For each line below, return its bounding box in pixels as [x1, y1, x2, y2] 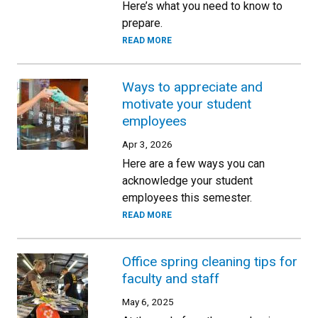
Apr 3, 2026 [122, 138, 172, 150]
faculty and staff [122, 270, 219, 287]
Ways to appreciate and [122, 78, 263, 95]
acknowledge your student [122, 173, 253, 187]
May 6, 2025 [122, 295, 174, 307]
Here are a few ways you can [122, 156, 265, 170]
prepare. [122, 16, 163, 30]
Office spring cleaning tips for [122, 253, 297, 270]
